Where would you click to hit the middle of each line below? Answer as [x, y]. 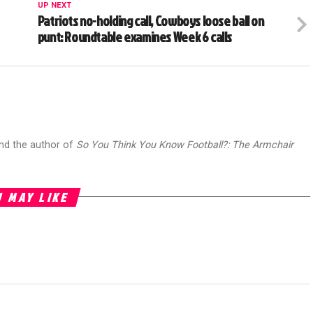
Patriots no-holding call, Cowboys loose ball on [151, 20]
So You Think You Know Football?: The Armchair [185, 145]
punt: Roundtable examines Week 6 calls [135, 36]
